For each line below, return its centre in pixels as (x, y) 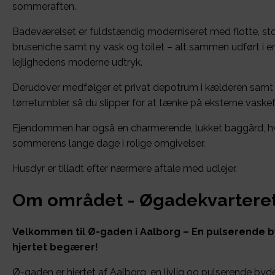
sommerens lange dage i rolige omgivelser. (109, 144)
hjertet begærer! (55, 247)
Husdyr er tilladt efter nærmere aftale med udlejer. (125, 169)
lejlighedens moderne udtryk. (77, 63)
